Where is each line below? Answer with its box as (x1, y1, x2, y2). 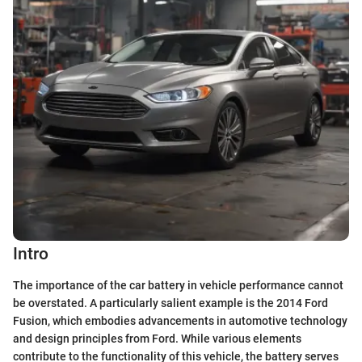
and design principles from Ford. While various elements (13, 331, 301, 345)
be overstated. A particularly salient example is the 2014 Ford (13, 296, 328, 309)
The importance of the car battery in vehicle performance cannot (13, 278, 343, 292)
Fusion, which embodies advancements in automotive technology (13, 314, 347, 327)
